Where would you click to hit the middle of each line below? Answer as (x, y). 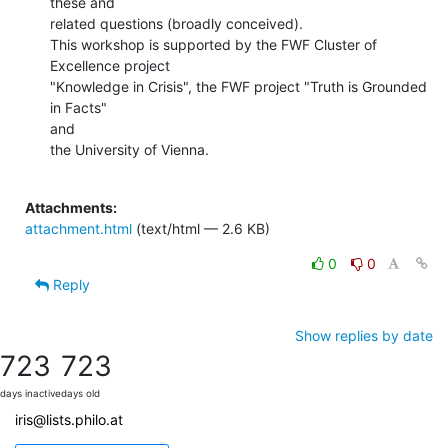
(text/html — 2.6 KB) (201, 228)
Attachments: (71, 207)
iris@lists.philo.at (69, 419)
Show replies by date (364, 335)
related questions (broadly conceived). (176, 23)
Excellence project (110, 65)
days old (80, 393)
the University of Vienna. (129, 149)
